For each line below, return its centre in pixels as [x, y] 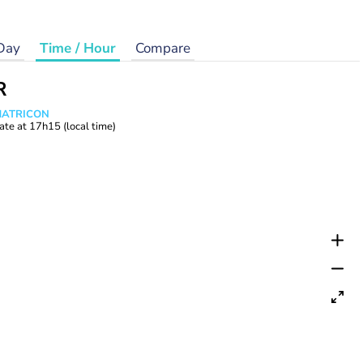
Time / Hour [77, 48]
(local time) [90, 126]
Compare [162, 48]
